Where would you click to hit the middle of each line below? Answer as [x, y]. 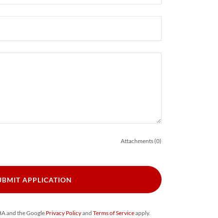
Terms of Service [114, 213]
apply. [142, 213]
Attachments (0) [141, 141]
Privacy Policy [64, 213]
